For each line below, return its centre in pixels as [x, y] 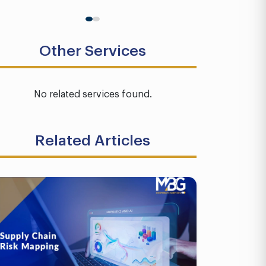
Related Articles [93, 140]
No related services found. [93, 94]
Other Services [93, 51]
